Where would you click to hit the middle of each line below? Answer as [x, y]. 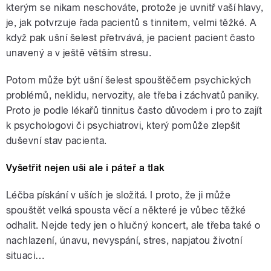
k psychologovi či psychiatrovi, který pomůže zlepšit [123, 125]
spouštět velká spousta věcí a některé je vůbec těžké [126, 210]
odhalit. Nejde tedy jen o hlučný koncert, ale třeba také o [133, 225]
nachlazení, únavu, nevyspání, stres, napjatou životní [124, 240]
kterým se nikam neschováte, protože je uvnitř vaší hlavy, [135, 7]
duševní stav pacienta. [57, 140]
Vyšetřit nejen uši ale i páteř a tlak [86, 168]
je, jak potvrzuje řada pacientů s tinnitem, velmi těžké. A [131, 22]
